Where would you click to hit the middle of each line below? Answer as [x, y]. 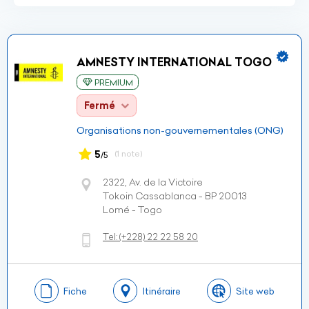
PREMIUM [112, 82]
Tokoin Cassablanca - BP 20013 [175, 196]
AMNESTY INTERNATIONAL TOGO [174, 62]
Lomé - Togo [132, 210]
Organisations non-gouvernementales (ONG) [180, 130]
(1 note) [128, 153]
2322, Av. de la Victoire [153, 182]
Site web [256, 291]
